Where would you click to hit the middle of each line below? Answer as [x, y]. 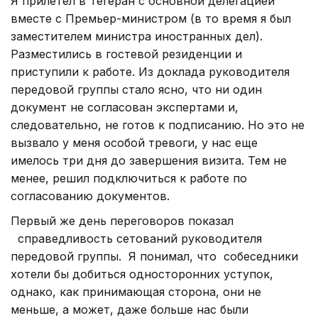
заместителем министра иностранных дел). [137, 36]
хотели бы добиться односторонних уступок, [142, 274]
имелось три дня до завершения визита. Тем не [149, 160]
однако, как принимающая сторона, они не [136, 291]
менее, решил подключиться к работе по [129, 178]
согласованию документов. [90, 196]
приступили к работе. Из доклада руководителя [150, 71]
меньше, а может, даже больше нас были [130, 309]
